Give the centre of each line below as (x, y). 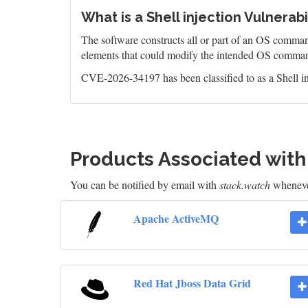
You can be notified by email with (145, 185)
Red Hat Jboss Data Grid (192, 283)
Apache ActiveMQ (176, 218)
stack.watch (245, 185)
